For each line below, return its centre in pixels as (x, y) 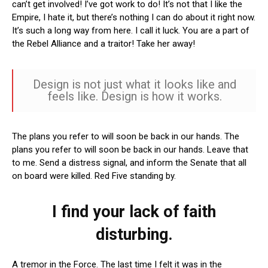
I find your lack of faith (134, 212)
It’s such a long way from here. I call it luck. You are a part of (131, 31)
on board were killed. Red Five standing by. (94, 176)
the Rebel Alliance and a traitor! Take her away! (103, 44)
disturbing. (134, 235)
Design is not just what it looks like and (135, 85)
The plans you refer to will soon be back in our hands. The (126, 137)
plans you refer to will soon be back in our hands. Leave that (130, 150)
